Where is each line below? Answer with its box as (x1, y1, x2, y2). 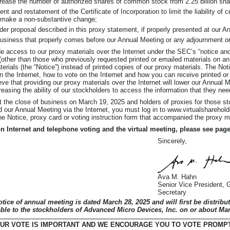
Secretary (158, 188, 187, 196)
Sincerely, (158, 137, 187, 145)
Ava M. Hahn (158, 172, 197, 181)
